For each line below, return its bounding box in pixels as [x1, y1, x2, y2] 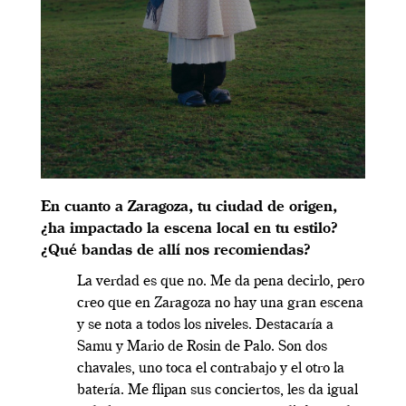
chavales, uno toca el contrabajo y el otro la [77, 361, 344, 376]
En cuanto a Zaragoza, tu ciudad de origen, [41, 199, 337, 215]
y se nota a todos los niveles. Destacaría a [77, 317, 333, 333]
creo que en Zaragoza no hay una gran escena [77, 295, 363, 311]
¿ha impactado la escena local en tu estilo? [41, 221, 338, 237]
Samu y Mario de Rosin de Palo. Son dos [77, 339, 327, 354]
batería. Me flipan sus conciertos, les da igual [77, 382, 358, 398]
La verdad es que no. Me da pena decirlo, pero [77, 274, 364, 289]
